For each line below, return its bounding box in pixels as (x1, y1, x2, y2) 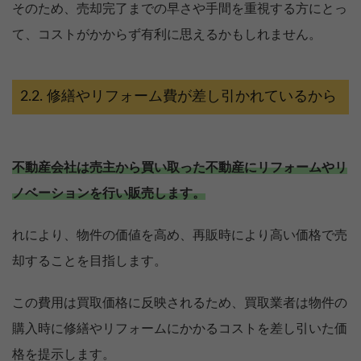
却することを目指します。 (12, 255, 167, 268)
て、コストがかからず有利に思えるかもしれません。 (12, 28, 322, 42)
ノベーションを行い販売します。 (12, 187, 205, 201)
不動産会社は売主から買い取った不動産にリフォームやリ (12, 161, 347, 175)
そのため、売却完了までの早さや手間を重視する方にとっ (12, 2, 347, 16)
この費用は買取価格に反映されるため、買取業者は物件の (12, 297, 347, 310)
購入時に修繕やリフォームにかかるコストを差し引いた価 (12, 322, 347, 336)
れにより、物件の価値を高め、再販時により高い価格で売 (12, 229, 347, 243)
